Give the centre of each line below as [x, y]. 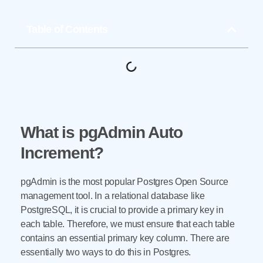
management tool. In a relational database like [113, 196]
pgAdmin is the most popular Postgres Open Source [125, 182]
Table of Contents [67, 30]
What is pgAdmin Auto [102, 133]
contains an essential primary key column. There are [125, 238]
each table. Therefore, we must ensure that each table [128, 224]
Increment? [62, 153]
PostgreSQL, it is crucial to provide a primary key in [122, 210]
